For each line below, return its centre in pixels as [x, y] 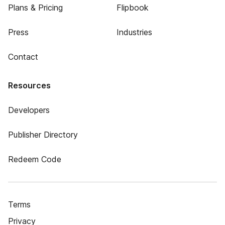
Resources [29, 85]
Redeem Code [35, 159]
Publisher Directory [43, 135]
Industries [134, 32]
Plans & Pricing [35, 8]
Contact [23, 57]
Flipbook [132, 8]
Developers [29, 110]
